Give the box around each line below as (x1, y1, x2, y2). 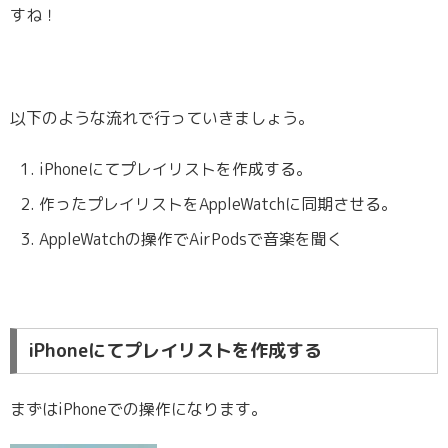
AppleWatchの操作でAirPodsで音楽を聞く (39, 228, 344, 251)
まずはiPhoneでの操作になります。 (10, 397, 267, 420)
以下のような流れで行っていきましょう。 (10, 106, 314, 129)
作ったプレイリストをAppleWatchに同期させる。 (39, 193, 398, 216)
